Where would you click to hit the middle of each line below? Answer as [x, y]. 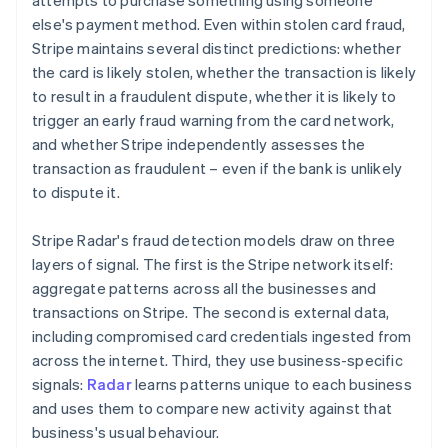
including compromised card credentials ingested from [222, 336]
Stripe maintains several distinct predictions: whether [216, 48]
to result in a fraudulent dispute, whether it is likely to [214, 96]
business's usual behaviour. [126, 432]
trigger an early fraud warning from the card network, [213, 120]
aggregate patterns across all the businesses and [204, 288]
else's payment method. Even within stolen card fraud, [219, 24]
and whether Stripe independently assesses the [199, 144]
